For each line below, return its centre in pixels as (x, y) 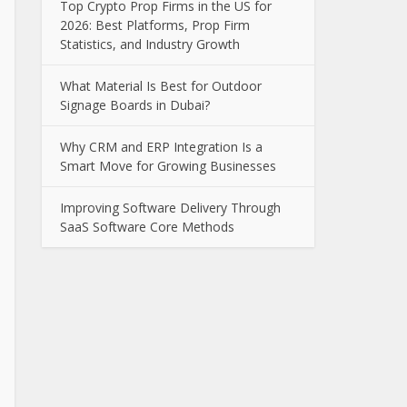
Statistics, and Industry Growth (150, 44)
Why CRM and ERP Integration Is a (161, 147)
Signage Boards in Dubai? (135, 105)
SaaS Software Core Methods (147, 227)
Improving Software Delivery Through (170, 208)
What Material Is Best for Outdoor (161, 86)
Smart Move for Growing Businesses (168, 166)
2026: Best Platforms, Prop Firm (155, 25)
